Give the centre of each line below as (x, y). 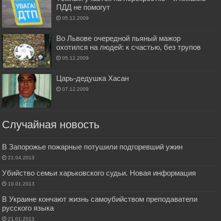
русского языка (28, 208)
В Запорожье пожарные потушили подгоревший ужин (92, 147)
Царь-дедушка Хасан (93, 78)
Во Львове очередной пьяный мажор (119, 38)
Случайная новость (51, 125)
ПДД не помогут (83, 7)
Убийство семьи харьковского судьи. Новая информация (99, 173)
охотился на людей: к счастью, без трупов (129, 47)
